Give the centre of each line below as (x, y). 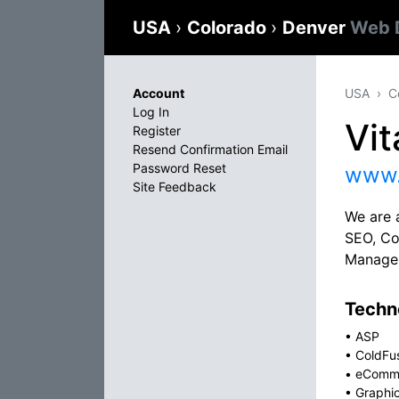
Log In (151, 112)
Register (157, 130)
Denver (316, 28)
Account (159, 93)
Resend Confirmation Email (210, 149)
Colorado (229, 28)
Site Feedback (175, 187)
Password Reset (179, 168)
